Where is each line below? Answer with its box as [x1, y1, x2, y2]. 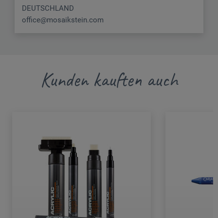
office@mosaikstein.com [22, 15, 104, 24]
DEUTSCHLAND [22, 3, 74, 13]
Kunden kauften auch [40, 67, 178, 92]
